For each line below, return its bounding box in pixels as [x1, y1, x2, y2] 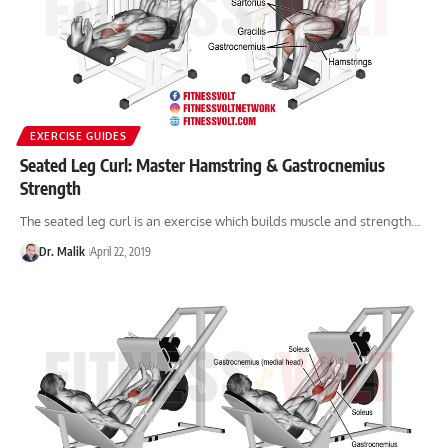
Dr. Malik [38, 243, 85, 259]
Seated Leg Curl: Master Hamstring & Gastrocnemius [20, 153, 385, 176]
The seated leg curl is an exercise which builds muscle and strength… [20, 212, 420, 229]
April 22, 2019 [89, 243, 151, 259]
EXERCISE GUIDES [30, 129, 127, 142]
